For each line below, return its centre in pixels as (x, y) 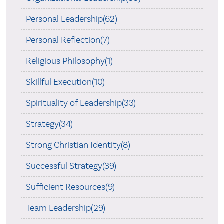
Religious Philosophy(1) (69, 61)
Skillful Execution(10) (65, 82)
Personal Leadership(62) (71, 19)
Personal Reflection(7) (68, 40)
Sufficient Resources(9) (70, 187)
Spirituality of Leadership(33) (81, 103)
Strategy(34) (49, 124)
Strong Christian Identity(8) (78, 145)
